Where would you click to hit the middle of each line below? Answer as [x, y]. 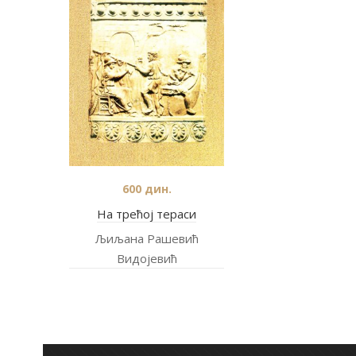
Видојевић [147, 258]
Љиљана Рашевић [147, 238]
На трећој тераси [147, 214]
